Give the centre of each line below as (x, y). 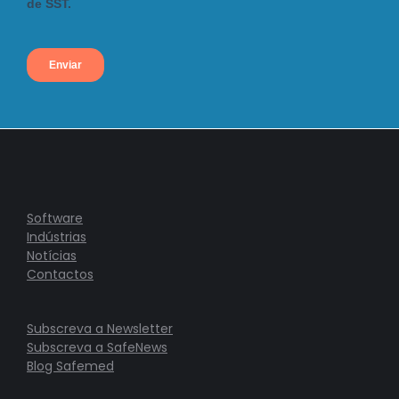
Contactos (60, 275)
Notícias (52, 256)
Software (55, 219)
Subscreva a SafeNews (97, 348)
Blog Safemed (70, 366)
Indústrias (57, 237)
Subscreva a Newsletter (100, 329)
